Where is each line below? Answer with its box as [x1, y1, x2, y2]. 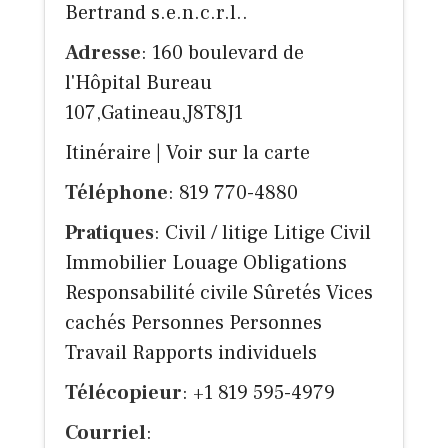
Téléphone [65, 180, 168, 207]
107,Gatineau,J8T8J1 [65, 100, 243, 127]
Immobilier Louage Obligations [65, 250, 347, 277]
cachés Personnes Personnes [65, 310, 322, 337]
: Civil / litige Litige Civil [154, 220, 371, 247]
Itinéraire [65, 140, 151, 167]
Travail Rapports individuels [65, 340, 317, 367]
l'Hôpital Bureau [65, 70, 212, 97]
